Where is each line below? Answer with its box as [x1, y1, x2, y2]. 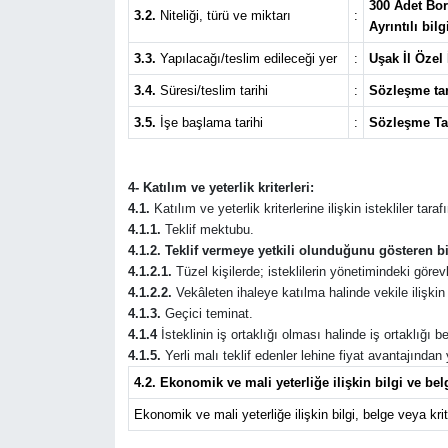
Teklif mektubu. [160, 222, 254, 238]
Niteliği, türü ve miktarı [159, 8, 291, 24]
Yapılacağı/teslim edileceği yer [155, 51, 337, 67]
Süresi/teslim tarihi [155, 83, 268, 99]
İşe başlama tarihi [155, 115, 263, 131]
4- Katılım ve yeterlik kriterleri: [127, 180, 314, 196]
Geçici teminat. [160, 306, 253, 322]
